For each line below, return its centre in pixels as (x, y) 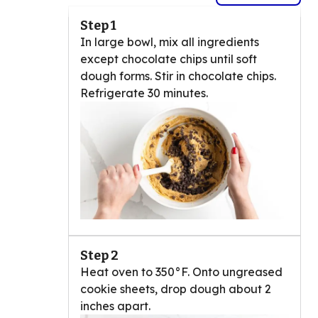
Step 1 (98, 26)
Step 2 (99, 255)
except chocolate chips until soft (169, 59)
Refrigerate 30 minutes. (144, 93)
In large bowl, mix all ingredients (170, 42)
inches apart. (115, 306)
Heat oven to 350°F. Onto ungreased (181, 272)
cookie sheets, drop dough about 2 (176, 289)
